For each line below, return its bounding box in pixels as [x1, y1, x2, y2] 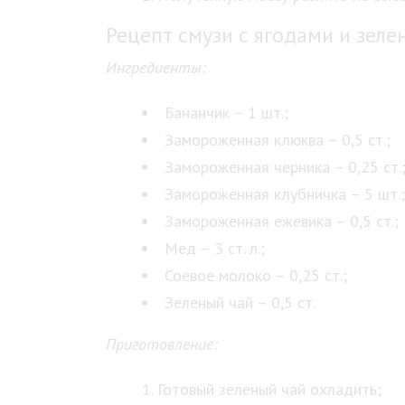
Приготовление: [106, 334, 218, 354]
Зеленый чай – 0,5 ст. [165, 292, 316, 313]
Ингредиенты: [106, 57, 206, 78]
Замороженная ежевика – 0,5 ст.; [165, 211, 399, 231]
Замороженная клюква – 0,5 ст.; [165, 129, 391, 150]
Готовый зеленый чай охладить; [157, 379, 381, 400]
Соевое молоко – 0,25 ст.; [165, 265, 347, 286]
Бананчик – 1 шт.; [165, 102, 288, 123]
